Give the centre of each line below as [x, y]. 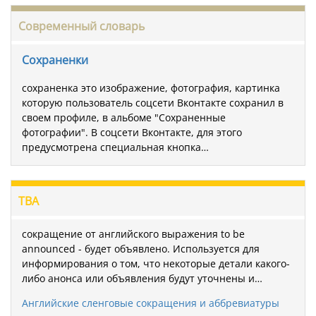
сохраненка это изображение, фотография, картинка [151, 87]
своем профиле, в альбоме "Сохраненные [124, 117]
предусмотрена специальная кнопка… [115, 147]
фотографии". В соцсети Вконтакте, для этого [132, 132]
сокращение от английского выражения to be [133, 233]
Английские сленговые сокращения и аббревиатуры [151, 303]
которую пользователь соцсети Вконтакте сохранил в [153, 102]
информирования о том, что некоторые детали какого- [156, 263]
